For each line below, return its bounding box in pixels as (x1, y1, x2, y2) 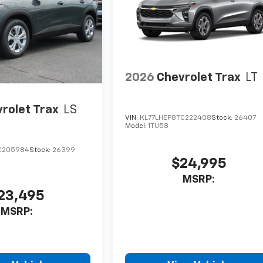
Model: (125, 122, 149, 130)
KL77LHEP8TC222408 (140, 114, 212, 122)
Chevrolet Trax (157, 72, 241, 84)
